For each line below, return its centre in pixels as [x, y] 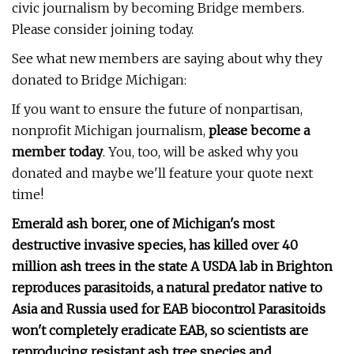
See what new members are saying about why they [167, 58]
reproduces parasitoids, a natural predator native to [167, 288]
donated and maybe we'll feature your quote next [162, 173]
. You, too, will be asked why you [201, 152]
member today [57, 152]
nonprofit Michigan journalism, [110, 130]
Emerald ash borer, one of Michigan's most [143, 224]
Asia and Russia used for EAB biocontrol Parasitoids [169, 309]
